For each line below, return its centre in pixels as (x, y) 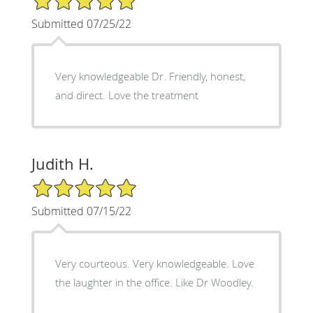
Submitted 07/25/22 (81, 23)
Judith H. (62, 163)
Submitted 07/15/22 (81, 211)
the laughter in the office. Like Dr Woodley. (154, 282)
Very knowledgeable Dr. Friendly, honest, (150, 76)
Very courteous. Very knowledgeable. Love (154, 263)
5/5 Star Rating (66, 183)
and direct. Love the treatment (126, 95)
